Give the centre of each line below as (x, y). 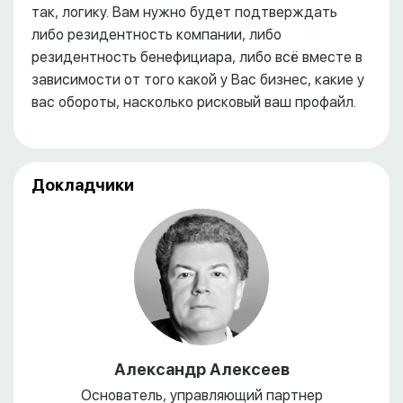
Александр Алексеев (201, 369)
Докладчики (83, 185)
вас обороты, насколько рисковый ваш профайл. (194, 103)
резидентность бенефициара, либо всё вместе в (197, 58)
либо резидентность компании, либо (157, 35)
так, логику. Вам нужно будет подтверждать (184, 13)
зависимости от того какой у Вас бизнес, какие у (198, 80)
